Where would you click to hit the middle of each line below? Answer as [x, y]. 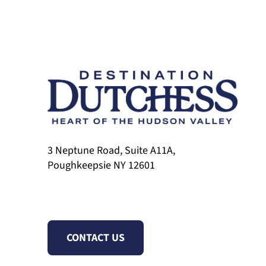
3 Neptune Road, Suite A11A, [111, 150]
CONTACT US [96, 237]
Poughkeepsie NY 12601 [101, 165]
